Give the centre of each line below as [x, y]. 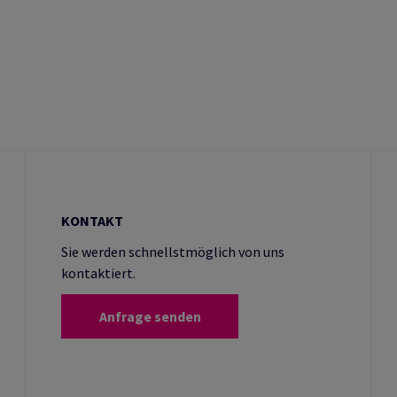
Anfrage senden [150, 316]
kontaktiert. [98, 273]
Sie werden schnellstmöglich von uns [173, 252]
